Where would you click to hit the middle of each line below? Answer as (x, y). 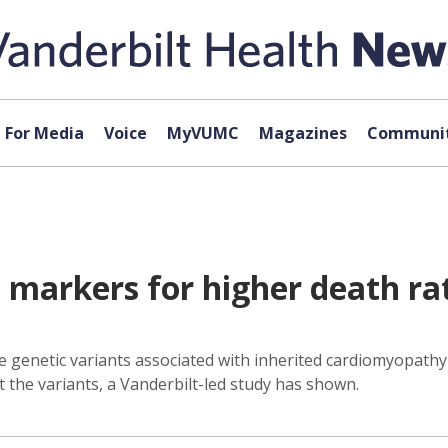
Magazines (302, 133)
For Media (44, 133)
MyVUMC (202, 133)
